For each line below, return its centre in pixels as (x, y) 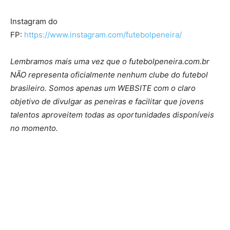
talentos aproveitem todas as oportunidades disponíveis (112, 115)
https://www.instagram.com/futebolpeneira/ (103, 35)
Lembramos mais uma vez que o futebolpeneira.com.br (110, 62)
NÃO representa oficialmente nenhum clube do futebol (109, 75)
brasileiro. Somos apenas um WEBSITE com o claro (103, 88)
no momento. (34, 128)
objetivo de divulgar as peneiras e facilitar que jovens (107, 102)
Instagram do (34, 22)
